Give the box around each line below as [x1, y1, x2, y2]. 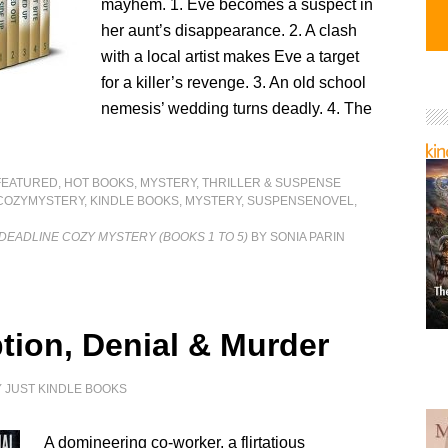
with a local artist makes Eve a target [101, 48, 360, 65]
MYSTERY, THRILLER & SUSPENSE [140, 176, 342, 190]
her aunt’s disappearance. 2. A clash [101, 22, 358, 39]
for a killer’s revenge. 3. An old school [101, 74, 367, 91]
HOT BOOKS [64, 176, 135, 190]
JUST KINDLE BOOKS [5, 382, 128, 396]
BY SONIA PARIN [248, 230, 346, 244]
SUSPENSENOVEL [247, 194, 355, 208]
